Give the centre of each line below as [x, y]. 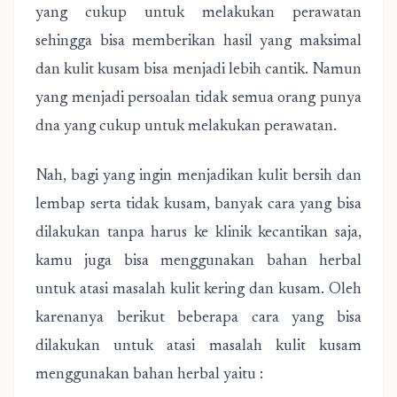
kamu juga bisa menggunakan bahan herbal [198, 261]
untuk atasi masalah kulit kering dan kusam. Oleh [198, 290]
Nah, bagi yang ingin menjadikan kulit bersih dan [198, 176]
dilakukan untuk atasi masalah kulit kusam [198, 346]
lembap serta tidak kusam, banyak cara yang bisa [198, 205]
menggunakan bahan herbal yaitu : [149, 375]
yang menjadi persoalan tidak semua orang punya [198, 98]
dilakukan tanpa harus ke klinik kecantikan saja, [198, 233]
